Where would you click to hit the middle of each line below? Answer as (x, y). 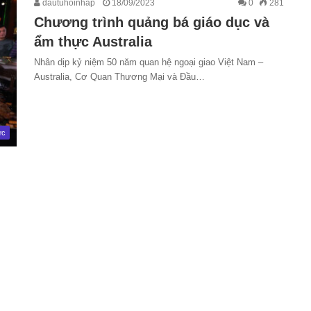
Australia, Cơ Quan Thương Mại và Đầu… (119, 77)
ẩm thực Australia (93, 42)
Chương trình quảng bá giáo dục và (152, 22)
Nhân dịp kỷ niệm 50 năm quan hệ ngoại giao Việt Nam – (149, 62)
